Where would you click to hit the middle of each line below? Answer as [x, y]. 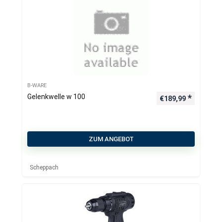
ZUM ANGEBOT [111, 139]
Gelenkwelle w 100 [56, 97]
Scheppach [44, 167]
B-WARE [37, 85]
